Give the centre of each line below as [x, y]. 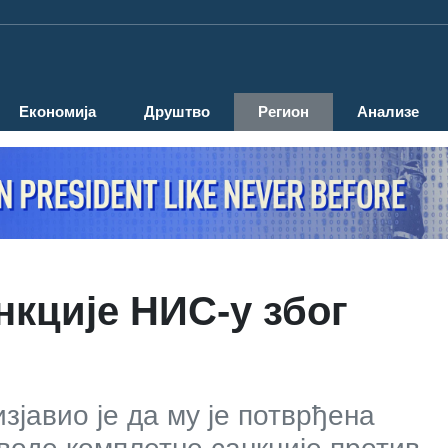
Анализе [388, 112]
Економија [57, 112]
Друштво [177, 112]
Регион [283, 112]
